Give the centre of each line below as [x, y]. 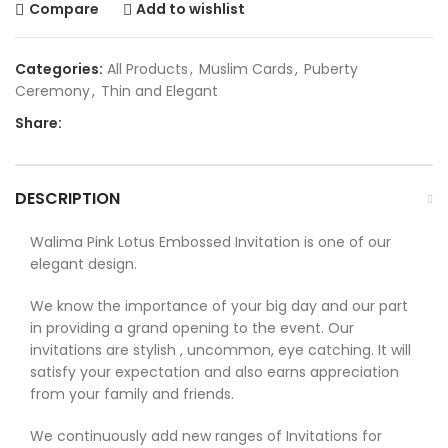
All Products [147, 68]
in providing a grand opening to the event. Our [192, 327]
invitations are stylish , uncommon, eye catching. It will [220, 349]
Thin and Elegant [159, 90]
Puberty [331, 68]
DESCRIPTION [67, 198]
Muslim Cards [246, 68]
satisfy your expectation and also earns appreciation [214, 371]
